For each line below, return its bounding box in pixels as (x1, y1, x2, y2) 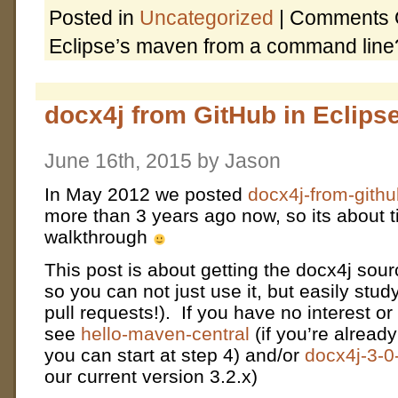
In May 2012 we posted (44, 184, 248, 205)
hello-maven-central (81, 323, 250, 345)
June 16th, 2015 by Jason (44, 148, 281, 172)
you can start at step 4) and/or (44, 345, 305, 366)
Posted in (49, 6, 139, 30)
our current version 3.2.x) (44, 366, 258, 387)
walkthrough (44, 227, 153, 248)
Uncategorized (139, 6, 274, 30)
